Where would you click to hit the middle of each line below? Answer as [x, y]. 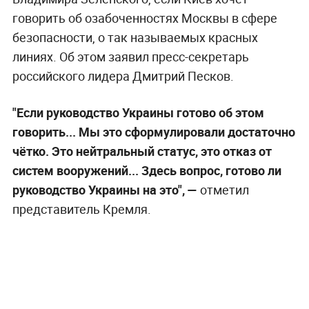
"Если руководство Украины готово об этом [138, 112]
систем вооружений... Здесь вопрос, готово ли [147, 170]
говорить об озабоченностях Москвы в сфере [144, 18]
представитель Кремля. [81, 209]
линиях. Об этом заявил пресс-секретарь [130, 56]
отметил [223, 189]
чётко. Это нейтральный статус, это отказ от [142, 151]
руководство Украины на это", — [104, 189]
